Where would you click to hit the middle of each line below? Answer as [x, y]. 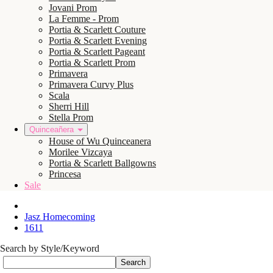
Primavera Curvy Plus [91, 84]
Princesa [65, 174]
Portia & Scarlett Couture [97, 30]
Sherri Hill [69, 106]
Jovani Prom [73, 8]
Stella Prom [71, 117]
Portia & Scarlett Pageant [97, 51]
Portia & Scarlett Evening [98, 41]
